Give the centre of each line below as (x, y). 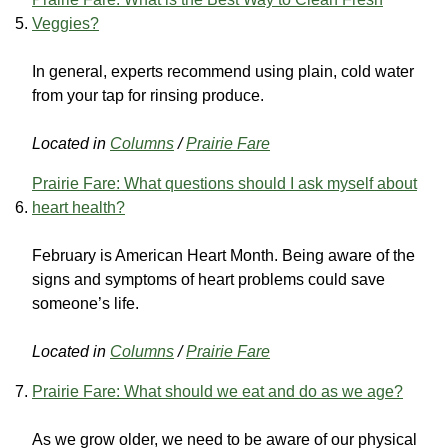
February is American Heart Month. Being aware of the (223, 256)
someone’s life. (85, 304)
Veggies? (65, 24)
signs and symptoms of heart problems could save (208, 280)
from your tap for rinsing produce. (148, 96)
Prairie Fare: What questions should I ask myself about (224, 184)
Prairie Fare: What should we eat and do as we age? (217, 392)
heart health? (78, 208)
